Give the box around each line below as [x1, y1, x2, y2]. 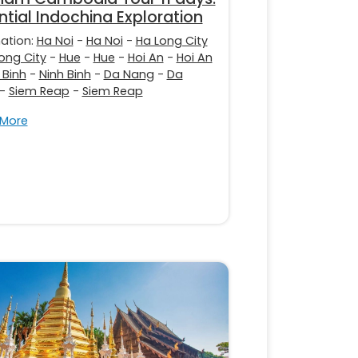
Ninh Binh [38, 66, 91, 82]
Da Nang [103, 66, 154, 82]
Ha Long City [135, 32, 208, 49]
